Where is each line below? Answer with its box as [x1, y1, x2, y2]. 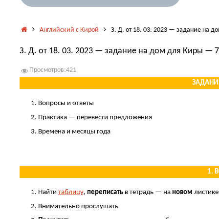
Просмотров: [29, 67, 66, 74]
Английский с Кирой [39, 26, 99, 33]
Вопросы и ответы [38, 100, 94, 108]
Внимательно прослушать [38, 203, 118, 211]
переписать [87, 189, 125, 197]
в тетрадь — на [124, 189, 172, 197]
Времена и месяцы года [38, 128, 110, 136]
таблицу [58, 189, 84, 197]
